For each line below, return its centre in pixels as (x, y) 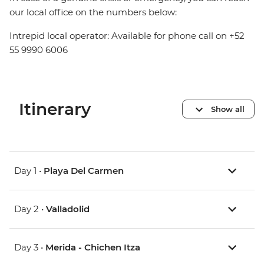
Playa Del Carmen (84, 171)
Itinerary (55, 109)
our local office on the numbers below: (93, 12)
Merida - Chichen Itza (93, 247)
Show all (228, 109)
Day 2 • (30, 209)
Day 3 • (30, 247)
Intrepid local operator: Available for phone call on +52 (127, 36)
